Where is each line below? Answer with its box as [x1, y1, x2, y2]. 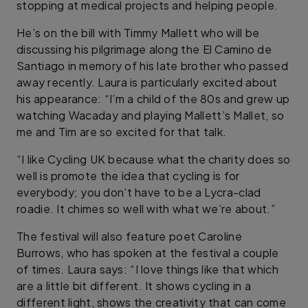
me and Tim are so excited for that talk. [16, 124, 227, 139]
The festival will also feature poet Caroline [16, 228, 242, 243]
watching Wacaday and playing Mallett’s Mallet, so [16, 107, 285, 122]
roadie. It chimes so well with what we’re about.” [16, 201, 276, 216]
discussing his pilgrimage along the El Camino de [16, 41, 272, 56]
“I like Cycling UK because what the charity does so [16, 151, 291, 166]
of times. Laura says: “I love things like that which [16, 261, 278, 276]
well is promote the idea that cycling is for [16, 168, 240, 183]
